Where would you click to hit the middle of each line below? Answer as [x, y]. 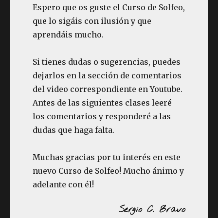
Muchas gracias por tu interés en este [107, 157]
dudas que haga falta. [74, 130]
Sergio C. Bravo [152, 210]
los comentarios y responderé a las [102, 116]
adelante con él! [64, 184]
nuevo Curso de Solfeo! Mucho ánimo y [109, 171]
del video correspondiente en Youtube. [108, 89]
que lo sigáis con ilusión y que [92, 21]
